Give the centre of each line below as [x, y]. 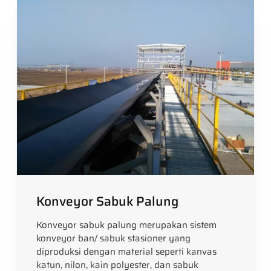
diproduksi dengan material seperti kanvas [127, 251]
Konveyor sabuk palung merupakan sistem [127, 225]
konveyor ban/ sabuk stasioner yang [114, 238]
